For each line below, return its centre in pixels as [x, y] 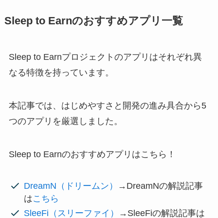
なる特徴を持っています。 [61, 73]
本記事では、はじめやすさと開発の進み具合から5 [107, 105]
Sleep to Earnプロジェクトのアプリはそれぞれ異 [105, 57]
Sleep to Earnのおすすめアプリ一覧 [93, 21]
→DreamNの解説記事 [161, 186]
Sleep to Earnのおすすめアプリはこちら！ [92, 154]
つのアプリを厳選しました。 [65, 121]
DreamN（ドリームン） [71, 186]
